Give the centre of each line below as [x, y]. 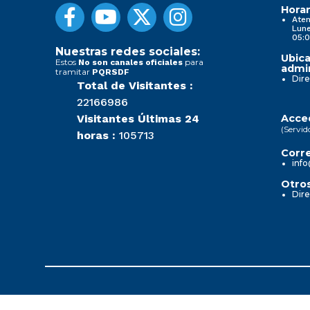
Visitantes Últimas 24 [138, 118]
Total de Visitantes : [135, 85]
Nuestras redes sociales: [128, 51]
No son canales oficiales [130, 62]
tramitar [74, 71]
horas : [96, 135]
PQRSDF [111, 72]
